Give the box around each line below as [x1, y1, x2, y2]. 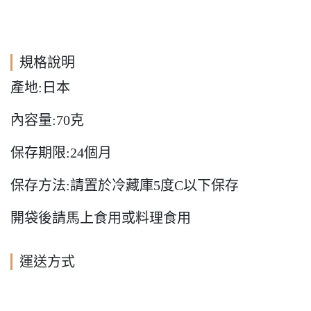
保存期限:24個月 [10, 145, 112, 161]
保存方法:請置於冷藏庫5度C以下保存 [10, 178, 239, 194]
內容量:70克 [10, 112, 84, 128]
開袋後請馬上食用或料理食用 [10, 210, 191, 226]
